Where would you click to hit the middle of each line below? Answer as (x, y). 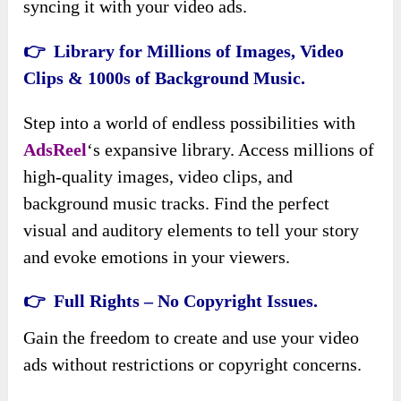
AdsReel (55, 149)
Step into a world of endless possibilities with (190, 122)
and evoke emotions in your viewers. (157, 256)
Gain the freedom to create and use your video (192, 337)
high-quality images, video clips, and (158, 176)
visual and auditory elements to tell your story (192, 230)
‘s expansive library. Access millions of (231, 149)
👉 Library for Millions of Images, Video (184, 51)
